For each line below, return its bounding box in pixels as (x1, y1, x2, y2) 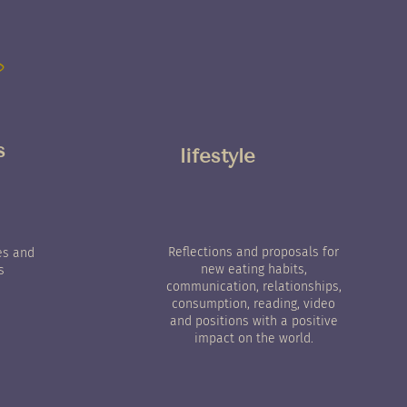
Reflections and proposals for (168, 244, 339, 260)
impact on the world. (194, 331, 313, 346)
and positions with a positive (169, 313, 338, 329)
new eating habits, (200, 262, 307, 277)
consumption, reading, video (172, 296, 335, 312)
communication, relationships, (165, 279, 342, 294)
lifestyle (179, 144, 255, 168)
